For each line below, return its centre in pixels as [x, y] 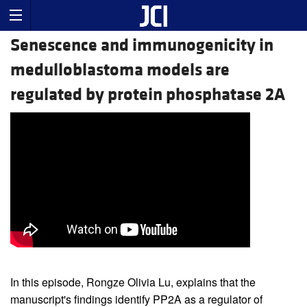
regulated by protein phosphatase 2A [148, 95]
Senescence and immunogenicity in [142, 46]
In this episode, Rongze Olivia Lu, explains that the [133, 282]
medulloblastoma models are [120, 70]
